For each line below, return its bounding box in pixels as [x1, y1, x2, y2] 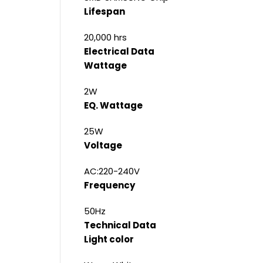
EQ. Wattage [84, 99, 143, 112]
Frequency [84, 179, 135, 192]
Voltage [84, 139, 122, 152]
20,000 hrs [84, 31, 127, 44]
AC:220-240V [84, 165, 140, 178]
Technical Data [84, 219, 156, 232]
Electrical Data [84, 45, 154, 58]
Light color [84, 233, 134, 246]
